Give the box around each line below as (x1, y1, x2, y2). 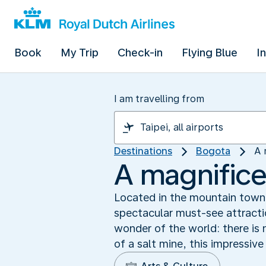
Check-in (118, 46, 163, 59)
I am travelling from (114, 93, 204, 104)
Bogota (196, 145, 230, 157)
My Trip (61, 46, 99, 59)
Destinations (114, 145, 172, 157)
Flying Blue (182, 46, 237, 59)
